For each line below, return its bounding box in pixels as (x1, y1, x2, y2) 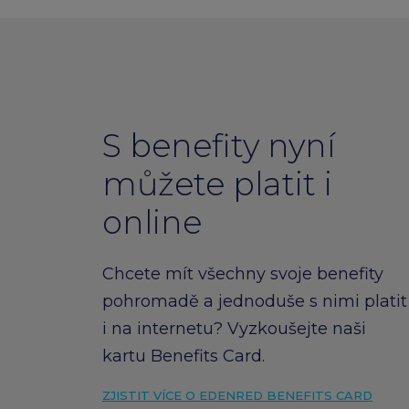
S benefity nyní (102, 126, 335, 166)
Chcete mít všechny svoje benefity (102, 264, 383, 285)
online (102, 203, 202, 243)
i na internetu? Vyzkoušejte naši (102, 319, 366, 340)
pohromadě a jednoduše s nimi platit (102, 291, 407, 312)
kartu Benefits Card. (102, 346, 265, 367)
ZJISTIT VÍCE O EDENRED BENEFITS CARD (102, 388, 372, 404)
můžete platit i (102, 164, 332, 204)
